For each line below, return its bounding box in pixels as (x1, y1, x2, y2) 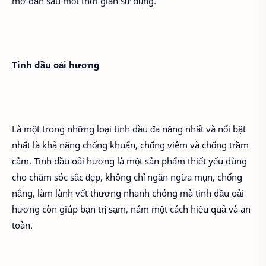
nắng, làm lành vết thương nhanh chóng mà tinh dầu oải (12, 186, 244, 199)
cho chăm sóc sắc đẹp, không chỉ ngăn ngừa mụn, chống (12, 170, 242, 183)
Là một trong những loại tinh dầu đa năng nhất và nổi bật (12, 122, 246, 135)
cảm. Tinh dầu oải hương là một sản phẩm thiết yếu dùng (12, 154, 247, 167)
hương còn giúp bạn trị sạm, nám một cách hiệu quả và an (12, 202, 251, 215)
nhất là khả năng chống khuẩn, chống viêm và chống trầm (12, 138, 249, 151)
